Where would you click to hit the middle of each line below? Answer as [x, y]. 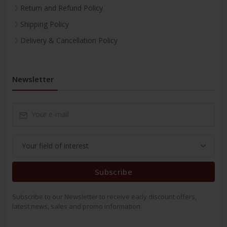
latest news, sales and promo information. [77, 206]
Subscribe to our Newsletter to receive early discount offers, [104, 196]
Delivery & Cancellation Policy [69, 40]
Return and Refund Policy [62, 8]
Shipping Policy [45, 24]
